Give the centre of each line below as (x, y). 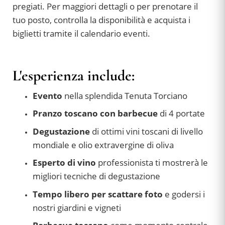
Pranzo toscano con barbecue (96, 114)
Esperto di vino (65, 163)
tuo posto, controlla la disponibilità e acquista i (101, 20)
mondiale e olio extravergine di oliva (103, 145)
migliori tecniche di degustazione (96, 176)
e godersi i (184, 194)
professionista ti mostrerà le (153, 163)
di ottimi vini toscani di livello (146, 131)
